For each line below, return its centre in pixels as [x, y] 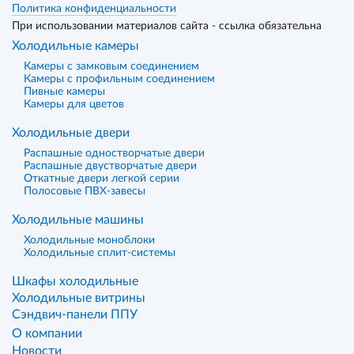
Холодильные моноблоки [89, 240]
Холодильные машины [78, 220]
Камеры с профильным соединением [119, 79]
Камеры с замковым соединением [111, 66]
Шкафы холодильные [75, 281]
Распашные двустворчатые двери [110, 166]
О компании [47, 333]
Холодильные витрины [79, 298]
